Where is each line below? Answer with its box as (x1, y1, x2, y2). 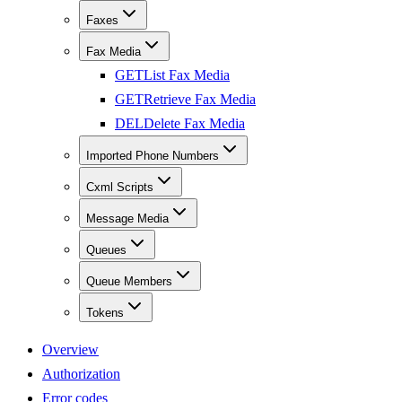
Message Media (86, 212, 169, 226)
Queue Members (86, 275, 172, 289)
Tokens (86, 306, 124, 320)
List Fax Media (144, 67, 230, 83)
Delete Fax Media (144, 116, 245, 132)
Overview (42, 342, 99, 358)
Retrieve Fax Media (144, 92, 256, 108)
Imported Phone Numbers (86, 149, 219, 163)
